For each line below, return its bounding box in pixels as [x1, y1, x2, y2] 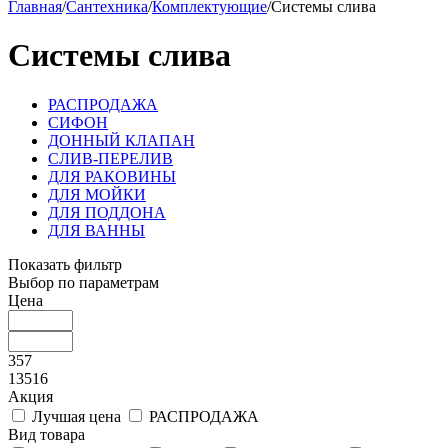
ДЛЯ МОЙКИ [48, 185, 146, 203]
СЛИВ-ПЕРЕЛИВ [48, 149, 173, 167]
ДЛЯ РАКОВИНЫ [48, 167, 176, 185]
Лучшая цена [32, 407, 121, 425]
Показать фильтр [8, 255, 122, 273]
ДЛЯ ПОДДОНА [48, 203, 166, 221]
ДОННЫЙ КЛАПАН [48, 131, 195, 149]
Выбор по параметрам [8, 273, 159, 291]
